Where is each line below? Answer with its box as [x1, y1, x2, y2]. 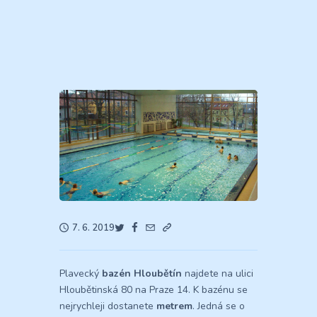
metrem [156, 299, 192, 313]
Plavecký [59, 267, 102, 281]
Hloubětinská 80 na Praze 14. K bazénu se [59, 283, 248, 297]
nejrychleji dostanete [59, 299, 156, 313]
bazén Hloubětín [102, 267, 182, 281]
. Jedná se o [192, 299, 245, 313]
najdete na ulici [182, 267, 253, 281]
